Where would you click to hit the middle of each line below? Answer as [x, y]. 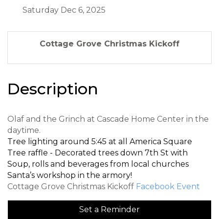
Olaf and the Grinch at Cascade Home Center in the [108, 119]
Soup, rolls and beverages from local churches [98, 164]
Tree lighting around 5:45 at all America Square [100, 142]
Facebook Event [168, 186]
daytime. [25, 130]
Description [53, 89]
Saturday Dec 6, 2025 [64, 10]
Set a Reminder [109, 209]
